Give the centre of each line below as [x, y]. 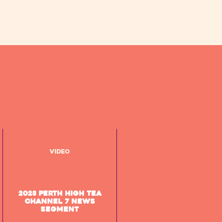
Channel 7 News [60, 202]
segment [60, 210]
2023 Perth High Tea [60, 194]
